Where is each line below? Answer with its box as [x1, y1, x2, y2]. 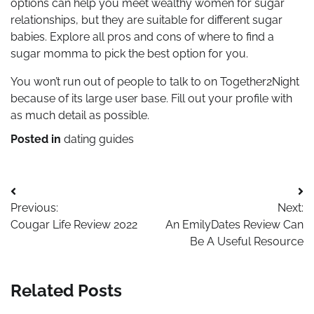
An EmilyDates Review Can [165, 218, 303, 232]
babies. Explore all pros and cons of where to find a [11, 30, 274, 44]
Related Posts [11, 280, 122, 301]
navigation [10, 210, 95, 231]
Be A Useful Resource [190, 235, 303, 249]
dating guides [64, 132, 134, 146]
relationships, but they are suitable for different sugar [11, 13, 282, 27]
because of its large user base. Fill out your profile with [11, 92, 292, 106]
